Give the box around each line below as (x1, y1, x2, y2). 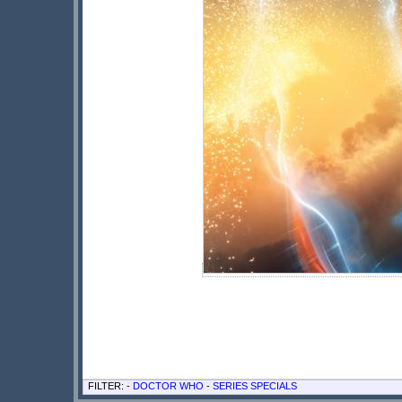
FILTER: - (88, 380, 133, 391)
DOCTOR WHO (133, 380, 204, 391)
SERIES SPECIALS (213, 380, 297, 391)
